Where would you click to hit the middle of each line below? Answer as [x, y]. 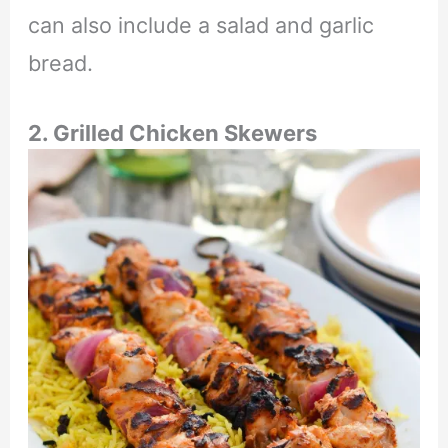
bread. [60, 63]
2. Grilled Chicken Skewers [172, 132]
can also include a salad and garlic [200, 25]
